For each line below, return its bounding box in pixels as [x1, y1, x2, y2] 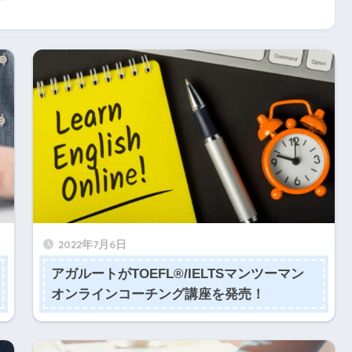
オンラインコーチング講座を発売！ [51, 286, 266, 302]
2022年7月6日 [57, 237, 126, 251]
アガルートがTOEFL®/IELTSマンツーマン [51, 266, 305, 281]
